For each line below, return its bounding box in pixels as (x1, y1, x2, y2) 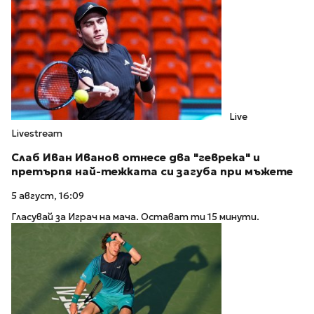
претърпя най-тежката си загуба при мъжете (11, 164, 293, 178)
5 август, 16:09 (11, 189, 84, 202)
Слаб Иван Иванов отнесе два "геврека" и (11, 150, 260, 164)
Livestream (11, 128, 62, 140)
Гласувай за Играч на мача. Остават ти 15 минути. (11, 211, 259, 224)
